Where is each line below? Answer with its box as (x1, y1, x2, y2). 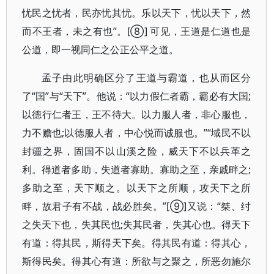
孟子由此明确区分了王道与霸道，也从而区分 (42, 71, 251, 84)
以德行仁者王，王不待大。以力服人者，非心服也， (22, 108, 251, 121)
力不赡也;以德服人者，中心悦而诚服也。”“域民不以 (22, 126, 251, 139)
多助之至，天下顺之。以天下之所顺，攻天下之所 (22, 181, 251, 194)
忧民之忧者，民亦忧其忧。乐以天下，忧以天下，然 (22, 6, 251, 20)
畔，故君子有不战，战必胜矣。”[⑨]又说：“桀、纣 (22, 199, 251, 213)
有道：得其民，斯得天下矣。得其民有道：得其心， (22, 236, 251, 250)
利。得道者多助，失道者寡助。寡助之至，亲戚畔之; (22, 163, 251, 176)
